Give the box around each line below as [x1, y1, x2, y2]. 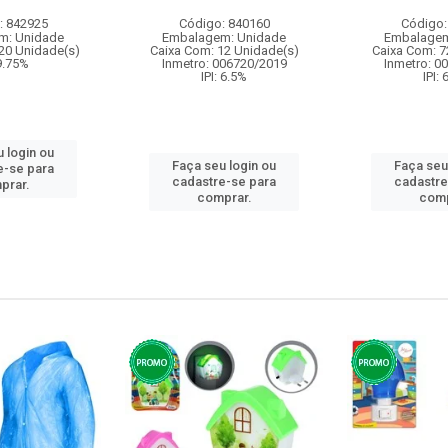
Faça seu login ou [172, 158, 276, 173]
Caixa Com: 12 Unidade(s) [149, 43, 299, 58]
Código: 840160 [178, 16, 270, 31]
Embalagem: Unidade [162, 30, 286, 45]
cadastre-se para [172, 174, 276, 189]
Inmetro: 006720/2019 [161, 56, 287, 71]
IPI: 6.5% [201, 69, 247, 84]
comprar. [196, 190, 252, 205]
